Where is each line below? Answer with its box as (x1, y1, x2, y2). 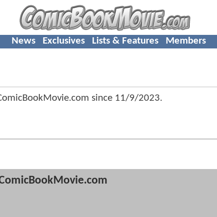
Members (165, 35, 206, 46)
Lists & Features (92, 35, 158, 46)
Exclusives (42, 35, 85, 46)
